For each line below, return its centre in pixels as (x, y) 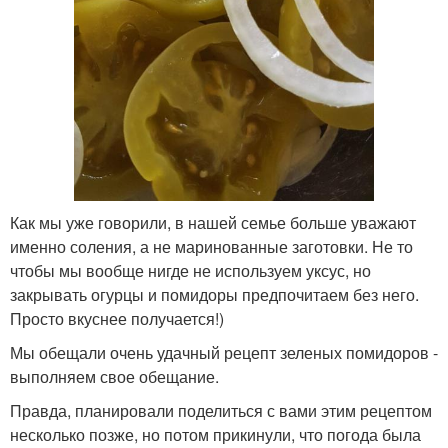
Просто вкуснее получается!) (117, 319)
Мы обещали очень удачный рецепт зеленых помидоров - (224, 353)
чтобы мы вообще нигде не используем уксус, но (190, 271)
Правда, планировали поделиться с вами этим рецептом (221, 411)
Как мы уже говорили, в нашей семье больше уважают (213, 223)
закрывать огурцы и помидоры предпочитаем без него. (214, 295)
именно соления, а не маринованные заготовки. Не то (211, 247)
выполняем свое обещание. (114, 377)
